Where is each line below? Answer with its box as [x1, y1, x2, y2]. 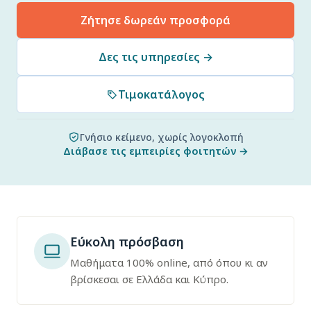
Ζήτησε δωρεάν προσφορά [81, 12, 230, 28]
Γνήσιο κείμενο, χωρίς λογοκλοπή [79, 131, 244, 144]
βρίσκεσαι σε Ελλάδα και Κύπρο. [70, 272, 228, 286]
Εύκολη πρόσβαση [70, 233, 184, 250]
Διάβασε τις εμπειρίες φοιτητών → [62, 144, 249, 158]
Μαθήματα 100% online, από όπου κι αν [70, 255, 268, 269]
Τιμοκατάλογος [118, 87, 205, 102]
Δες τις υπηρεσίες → [98, 49, 213, 65]
